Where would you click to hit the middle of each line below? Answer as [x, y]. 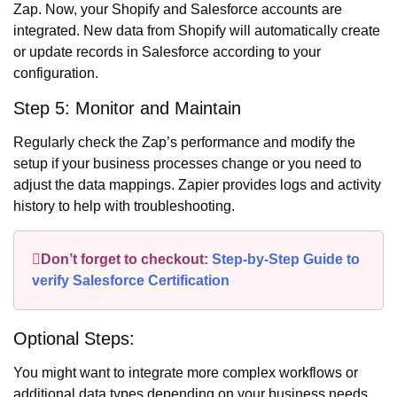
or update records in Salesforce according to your [167, 52]
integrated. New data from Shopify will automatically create [197, 31]
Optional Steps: [74, 339]
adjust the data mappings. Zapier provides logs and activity [197, 185]
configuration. [56, 74]
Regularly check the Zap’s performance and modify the [184, 143]
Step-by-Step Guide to [286, 260]
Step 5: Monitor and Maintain [127, 109]
